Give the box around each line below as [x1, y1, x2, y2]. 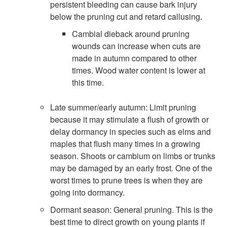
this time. [72, 77, 104, 89]
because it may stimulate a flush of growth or [50, 113, 209, 126]
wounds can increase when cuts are [72, 40, 201, 52]
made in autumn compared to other [72, 52, 197, 64]
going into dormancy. [50, 186, 125, 199]
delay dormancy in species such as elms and [50, 126, 211, 138]
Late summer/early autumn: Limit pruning [50, 101, 196, 113]
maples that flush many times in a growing [50, 138, 200, 150]
